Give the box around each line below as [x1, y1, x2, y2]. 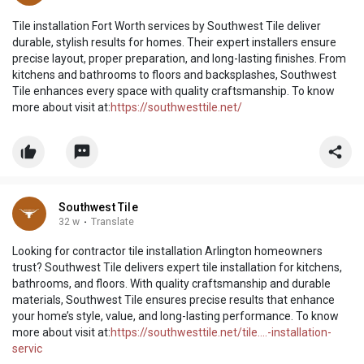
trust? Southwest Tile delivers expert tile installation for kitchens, [12, 261, 342, 275]
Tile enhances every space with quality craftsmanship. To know [12, 84, 335, 98]
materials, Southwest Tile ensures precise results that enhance [12, 293, 335, 307]
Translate [91, 216, 134, 228]
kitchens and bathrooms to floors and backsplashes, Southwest [12, 68, 336, 82]
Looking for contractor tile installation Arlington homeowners [12, 245, 323, 258]
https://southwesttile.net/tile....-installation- [110, 326, 331, 340]
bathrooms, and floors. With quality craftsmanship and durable [12, 277, 331, 291]
